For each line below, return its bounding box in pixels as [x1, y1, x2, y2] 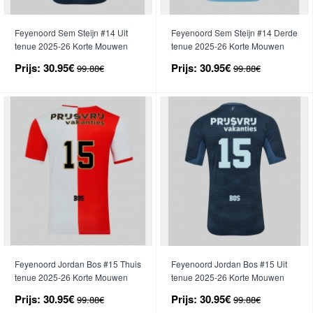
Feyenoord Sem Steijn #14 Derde [171, 26, 298, 38]
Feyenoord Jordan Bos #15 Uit [171, 257, 287, 270]
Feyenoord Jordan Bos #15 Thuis [15, 257, 141, 270]
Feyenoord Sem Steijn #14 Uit [15, 26, 128, 38]
